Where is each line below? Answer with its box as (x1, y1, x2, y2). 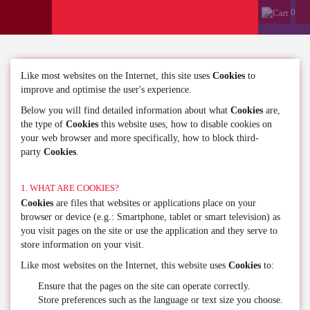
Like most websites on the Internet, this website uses (21, 260, 228, 271)
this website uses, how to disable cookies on (98, 119, 272, 129)
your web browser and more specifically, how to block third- (21, 133, 259, 143)
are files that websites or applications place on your (53, 198, 256, 208)
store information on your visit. (21, 239, 144, 250)
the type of (21, 119, 66, 129)
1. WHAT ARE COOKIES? (21, 183, 119, 193)
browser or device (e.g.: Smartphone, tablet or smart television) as (21, 212, 280, 222)
